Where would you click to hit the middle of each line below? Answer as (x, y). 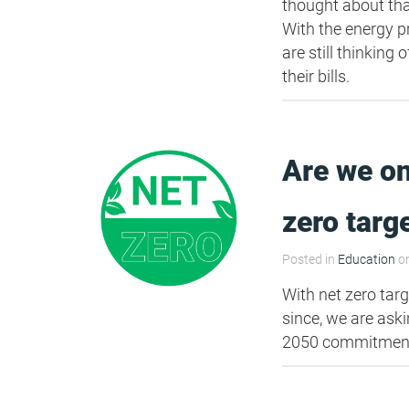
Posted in (310, 259)
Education (367, 259)
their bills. (316, 76)
